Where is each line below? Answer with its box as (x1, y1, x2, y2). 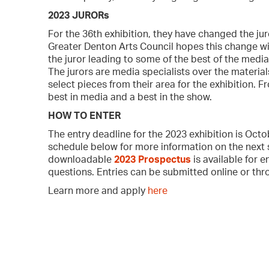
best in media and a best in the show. (48, 92, 213, 102)
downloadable (48, 155, 115, 165)
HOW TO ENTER (48, 111, 121, 121)
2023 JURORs (48, 11, 110, 20)
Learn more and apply (48, 186, 148, 196)
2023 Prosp (114, 155, 166, 165)
